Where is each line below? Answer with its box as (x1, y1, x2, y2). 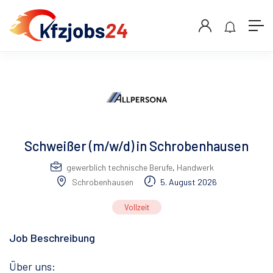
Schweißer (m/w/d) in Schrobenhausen (24, 138, 249, 154)
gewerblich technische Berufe (66, 162, 172, 173)
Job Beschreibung (9, 231, 95, 245)
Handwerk (176, 162, 214, 173)
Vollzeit (124, 202, 149, 213)
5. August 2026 (158, 177, 217, 188)
